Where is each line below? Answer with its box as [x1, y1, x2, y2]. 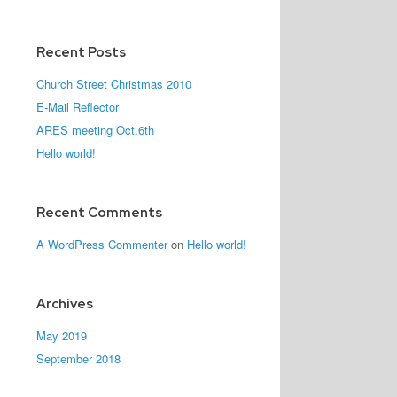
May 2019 [36, 327, 88, 344]
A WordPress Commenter [36, 236, 168, 253]
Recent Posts [36, 43, 127, 61]
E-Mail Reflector [36, 98, 120, 115]
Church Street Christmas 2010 [36, 75, 192, 92]
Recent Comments [36, 204, 163, 222]
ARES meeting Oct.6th [36, 121, 155, 138]
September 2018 [36, 350, 121, 367]
